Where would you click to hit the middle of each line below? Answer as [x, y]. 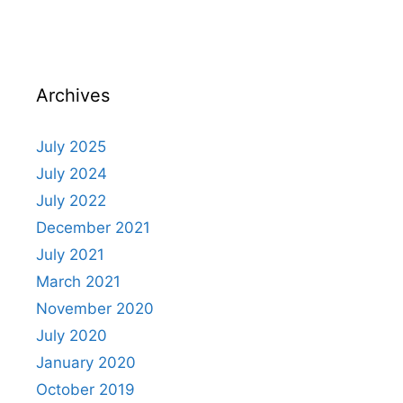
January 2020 [86, 363]
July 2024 [72, 174]
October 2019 [85, 390]
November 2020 [95, 309]
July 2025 [71, 147]
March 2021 [78, 282]
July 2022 [71, 201]
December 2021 [93, 228]
